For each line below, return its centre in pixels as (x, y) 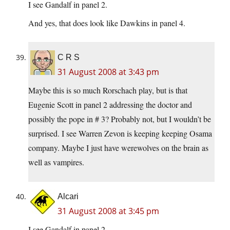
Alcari (68, 197)
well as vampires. (56, 162)
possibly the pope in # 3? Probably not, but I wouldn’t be (120, 119)
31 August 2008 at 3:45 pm (108, 211)
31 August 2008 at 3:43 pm (108, 72)
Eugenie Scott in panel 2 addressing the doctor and (110, 105)
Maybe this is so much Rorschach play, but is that (108, 90)
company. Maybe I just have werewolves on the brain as (118, 148)
